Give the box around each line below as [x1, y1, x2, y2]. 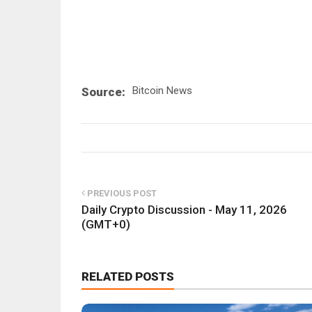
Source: [81, 85, 125, 100]
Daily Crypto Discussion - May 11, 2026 [81, 203, 287, 217]
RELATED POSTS [81, 270, 174, 284]
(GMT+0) [81, 217, 130, 232]
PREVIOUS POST [85, 188, 157, 199]
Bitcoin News [132, 84, 192, 97]
